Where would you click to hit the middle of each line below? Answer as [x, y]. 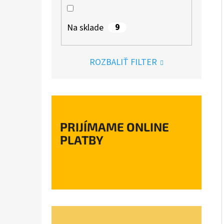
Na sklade [85, 27]
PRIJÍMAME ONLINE [114, 127]
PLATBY [82, 140]
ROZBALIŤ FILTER [123, 62]
